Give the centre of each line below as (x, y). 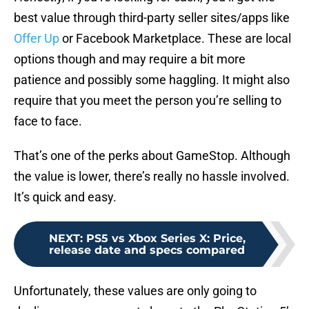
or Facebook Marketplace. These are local (175, 39)
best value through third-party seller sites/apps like (152, 18)
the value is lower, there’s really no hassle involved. (152, 177)
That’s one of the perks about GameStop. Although (152, 156)
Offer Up (37, 39)
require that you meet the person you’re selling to (148, 101)
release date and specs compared (147, 250)
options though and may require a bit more (130, 59)
